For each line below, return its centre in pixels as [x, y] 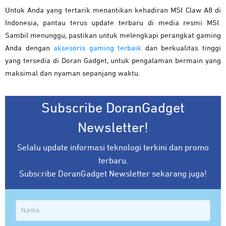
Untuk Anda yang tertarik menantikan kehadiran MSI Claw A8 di [113, 10]
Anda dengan [30, 48]
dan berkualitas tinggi [181, 48]
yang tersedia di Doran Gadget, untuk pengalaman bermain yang [113, 61]
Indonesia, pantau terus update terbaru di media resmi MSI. [113, 23]
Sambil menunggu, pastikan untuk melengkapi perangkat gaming [113, 35]
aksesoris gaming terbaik [98, 48]
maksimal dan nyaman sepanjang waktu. [73, 73]
